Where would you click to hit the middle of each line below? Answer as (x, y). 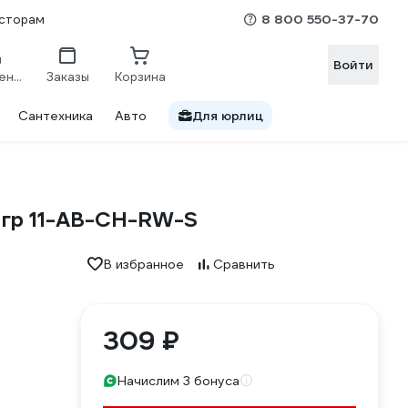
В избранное (144, 264)
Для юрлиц (228, 116)
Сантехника (56, 116)
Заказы (67, 76)
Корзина (140, 76)
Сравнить (244, 264)
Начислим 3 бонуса (178, 381)
